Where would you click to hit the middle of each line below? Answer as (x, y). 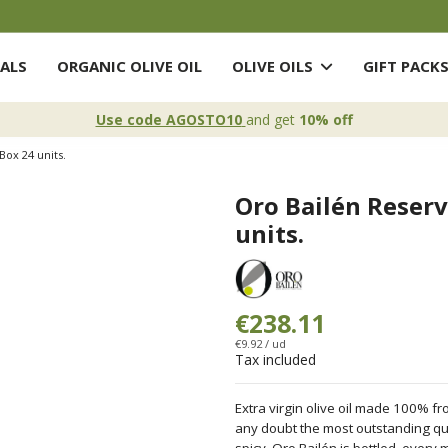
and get (272, 119)
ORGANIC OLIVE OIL (129, 66)
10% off (325, 119)
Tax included (275, 359)
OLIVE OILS (274, 66)
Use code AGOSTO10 (168, 119)
